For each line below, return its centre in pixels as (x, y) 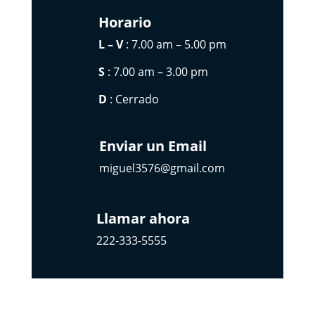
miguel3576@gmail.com (162, 168)
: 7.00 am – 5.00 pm (174, 45)
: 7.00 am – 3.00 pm (156, 72)
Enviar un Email (153, 146)
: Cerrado (133, 99)
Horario (124, 22)
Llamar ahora (143, 219)
